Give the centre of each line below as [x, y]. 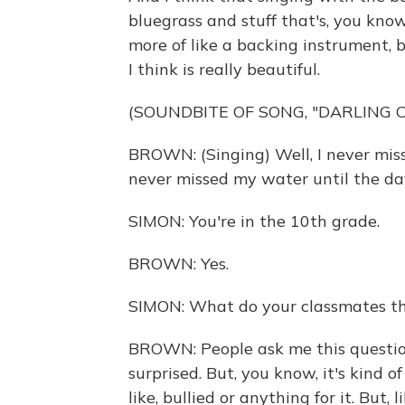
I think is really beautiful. [224, 69]
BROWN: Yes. [179, 264]
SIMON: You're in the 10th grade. [254, 221]
